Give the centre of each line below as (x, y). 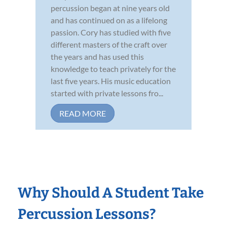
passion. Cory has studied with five (111, 32)
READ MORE (83, 113)
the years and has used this (97, 57)
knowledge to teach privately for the (113, 69)
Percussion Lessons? (87, 214)
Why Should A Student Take (111, 193)
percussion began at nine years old (110, 8)
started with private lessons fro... (107, 93)
